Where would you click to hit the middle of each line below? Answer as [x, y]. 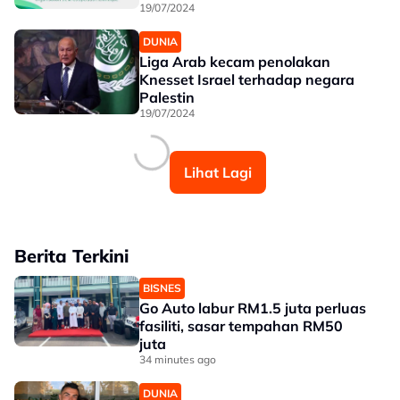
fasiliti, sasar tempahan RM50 [241, 326]
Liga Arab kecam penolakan [235, 62]
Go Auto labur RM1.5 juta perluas [253, 308]
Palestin [167, 97]
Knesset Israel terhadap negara [247, 79]
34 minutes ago [178, 359]
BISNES [162, 288]
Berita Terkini [71, 256]
